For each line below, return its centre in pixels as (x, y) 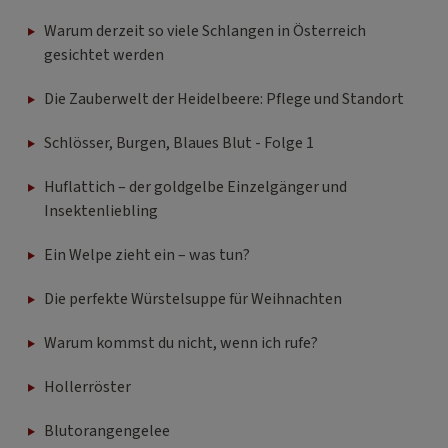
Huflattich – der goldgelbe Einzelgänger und (195, 187)
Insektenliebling (101, 211)
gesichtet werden (104, 55)
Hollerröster (87, 387)
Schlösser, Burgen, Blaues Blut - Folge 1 (179, 143)
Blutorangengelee (107, 431)
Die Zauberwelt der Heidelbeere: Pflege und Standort (224, 99)
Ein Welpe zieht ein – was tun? (147, 255)
